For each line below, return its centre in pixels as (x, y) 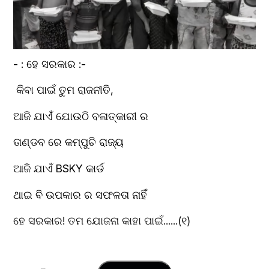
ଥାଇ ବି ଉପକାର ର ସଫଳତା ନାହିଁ (80, 195)
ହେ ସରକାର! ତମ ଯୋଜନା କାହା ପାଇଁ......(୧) (102, 221)
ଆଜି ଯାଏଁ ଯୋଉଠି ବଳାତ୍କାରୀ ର (81, 116)
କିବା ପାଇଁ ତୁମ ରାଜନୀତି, (64, 90)
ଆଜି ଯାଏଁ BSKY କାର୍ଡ (59, 168)
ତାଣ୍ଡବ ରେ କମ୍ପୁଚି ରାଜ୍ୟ (69, 142)
